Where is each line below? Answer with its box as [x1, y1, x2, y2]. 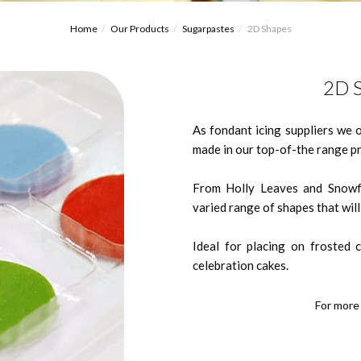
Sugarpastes [181, 23, 234, 35]
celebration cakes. [193, 258, 288, 272]
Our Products [110, 23, 169, 35]
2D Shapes [247, 23, 292, 35]
